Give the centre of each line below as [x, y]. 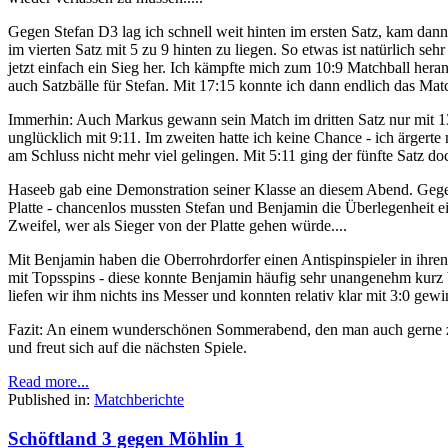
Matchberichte [139, 399]
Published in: [49, 399]
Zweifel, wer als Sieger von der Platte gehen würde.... [177, 225]
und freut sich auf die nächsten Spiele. [127, 347]
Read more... [48, 381]
